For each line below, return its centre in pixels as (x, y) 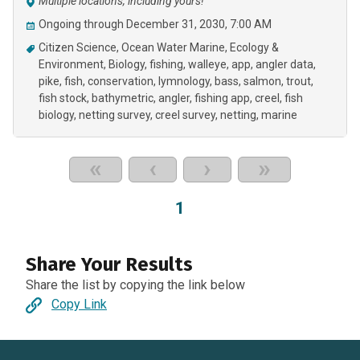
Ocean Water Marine (173, 47)
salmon (262, 81)
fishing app (222, 98)
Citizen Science (78, 47)
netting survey (115, 115)
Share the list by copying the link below (135, 285)
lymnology (184, 81)
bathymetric (123, 98)
